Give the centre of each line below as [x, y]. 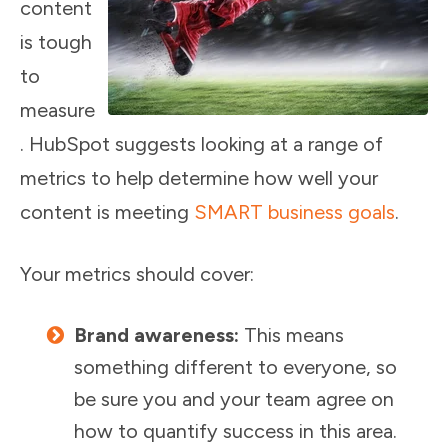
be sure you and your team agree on [234, 399]
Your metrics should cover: [137, 274]
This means [291, 335]
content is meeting [107, 212]
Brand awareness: [156, 335]
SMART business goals [294, 212]
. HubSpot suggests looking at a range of [201, 144]
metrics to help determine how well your [199, 178]
